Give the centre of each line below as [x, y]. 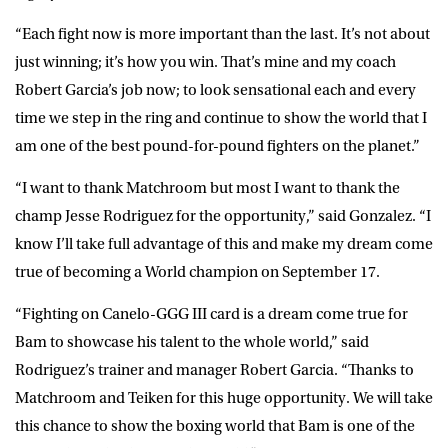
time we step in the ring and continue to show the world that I [221, 117]
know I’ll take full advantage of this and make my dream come [224, 243]
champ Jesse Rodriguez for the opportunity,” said [182, 215]
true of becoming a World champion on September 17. [197, 271]
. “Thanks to [374, 369]
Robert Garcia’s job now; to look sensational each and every [215, 89]
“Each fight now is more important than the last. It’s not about [222, 33]
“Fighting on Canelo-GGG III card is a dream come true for [211, 313]
